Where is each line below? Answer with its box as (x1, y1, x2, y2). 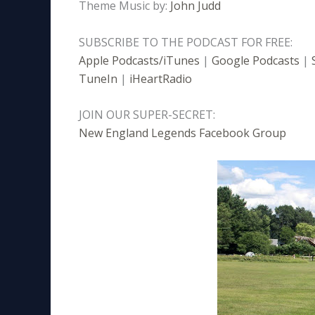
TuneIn (79, 70, 117, 86)
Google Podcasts (212, 52, 300, 68)
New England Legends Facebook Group (79, 125, 286, 141)
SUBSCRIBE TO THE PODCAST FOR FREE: (79, 34, 292, 50)
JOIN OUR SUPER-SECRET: (79, 107, 215, 123)
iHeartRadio (129, 70, 192, 86)
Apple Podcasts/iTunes (79, 52, 200, 68)
